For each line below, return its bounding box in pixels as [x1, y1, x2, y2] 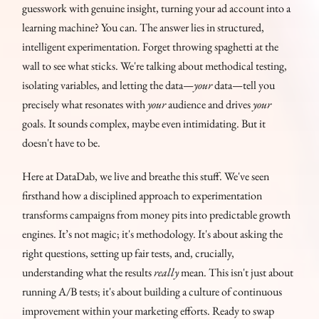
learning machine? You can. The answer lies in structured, [22, 19, 265, 35]
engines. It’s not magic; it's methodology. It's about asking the [22, 226, 283, 241]
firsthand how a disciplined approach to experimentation [22, 187, 263, 203]
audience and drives [166, 96, 253, 112]
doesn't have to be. [22, 135, 101, 150]
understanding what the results [22, 264, 155, 280]
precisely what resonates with [22, 96, 148, 112]
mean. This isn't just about [179, 264, 294, 280]
